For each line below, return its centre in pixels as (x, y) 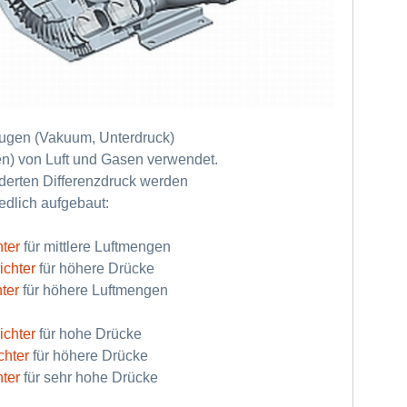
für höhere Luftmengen (95, 290)
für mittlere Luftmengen (97, 246)
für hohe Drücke (90, 333)
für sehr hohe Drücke (90, 377)
